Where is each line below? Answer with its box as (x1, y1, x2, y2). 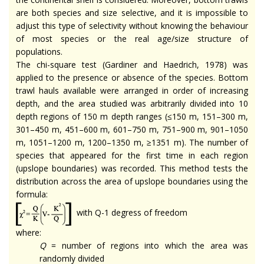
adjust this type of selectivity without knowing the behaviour (16, 19, 248, 31)
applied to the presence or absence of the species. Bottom (16, 71, 248, 83)
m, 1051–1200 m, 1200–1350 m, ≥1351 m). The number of (16, 136, 248, 148)
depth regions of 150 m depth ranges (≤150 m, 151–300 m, (16, 110, 248, 122)
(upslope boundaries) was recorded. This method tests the (16, 162, 248, 174)
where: (16, 226, 41, 238)
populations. (16, 45, 65, 57)
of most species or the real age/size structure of (16, 32, 248, 44)
